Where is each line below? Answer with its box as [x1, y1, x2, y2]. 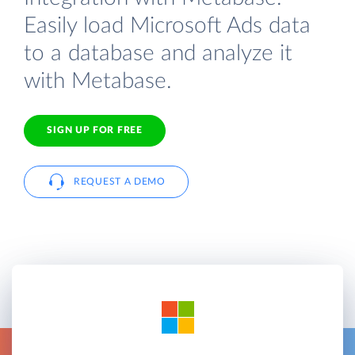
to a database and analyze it [24, 41, 292, 65]
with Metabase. [24, 69, 172, 93]
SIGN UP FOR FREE [47, 125, 143, 136]
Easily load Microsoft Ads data [24, 13, 311, 37]
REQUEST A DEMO [74, 176, 166, 186]
